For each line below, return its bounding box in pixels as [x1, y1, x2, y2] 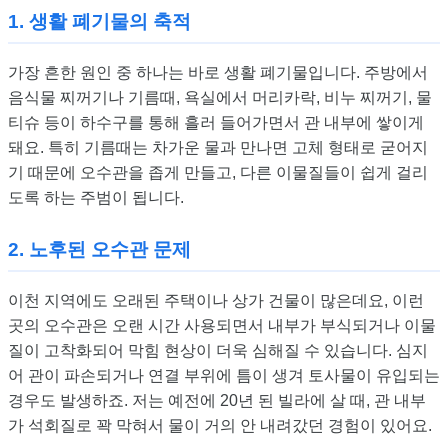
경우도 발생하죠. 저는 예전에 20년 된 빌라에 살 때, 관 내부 [8, 392, 426, 410]
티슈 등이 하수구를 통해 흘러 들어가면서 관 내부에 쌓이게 [8, 114, 424, 132]
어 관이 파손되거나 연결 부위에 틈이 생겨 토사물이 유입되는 [8, 367, 440, 385]
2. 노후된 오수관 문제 [8, 239, 191, 261]
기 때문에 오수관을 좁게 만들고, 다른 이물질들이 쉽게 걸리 [8, 164, 428, 182]
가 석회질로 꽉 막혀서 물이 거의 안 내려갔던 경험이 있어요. [8, 417, 432, 435]
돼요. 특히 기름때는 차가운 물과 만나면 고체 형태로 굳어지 [8, 139, 428, 157]
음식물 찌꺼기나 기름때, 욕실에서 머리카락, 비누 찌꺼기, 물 [8, 89, 432, 107]
